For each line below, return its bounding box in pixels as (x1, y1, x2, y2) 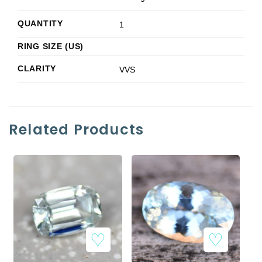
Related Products (9, 120, 144, 140)
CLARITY (18, 64, 57, 74)
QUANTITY (18, 19, 63, 29)
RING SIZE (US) (18, 42, 84, 51)
